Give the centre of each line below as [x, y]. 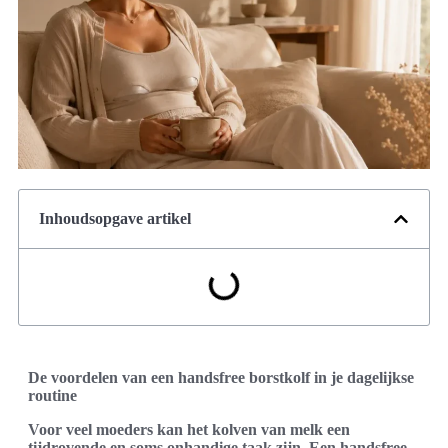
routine [52, 395]
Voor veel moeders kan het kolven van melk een [189, 429]
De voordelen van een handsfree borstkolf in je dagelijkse [221, 377]
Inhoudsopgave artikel [115, 218]
